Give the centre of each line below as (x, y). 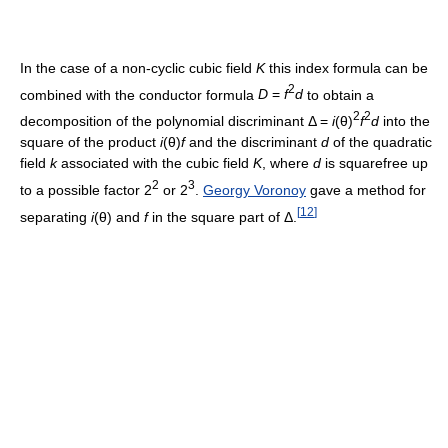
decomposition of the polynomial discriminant (164, 120)
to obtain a (338, 94)
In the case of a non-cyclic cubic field (138, 67)
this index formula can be (346, 67)
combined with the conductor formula (139, 94)
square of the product (90, 141)
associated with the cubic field (155, 162)
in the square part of (216, 216)
